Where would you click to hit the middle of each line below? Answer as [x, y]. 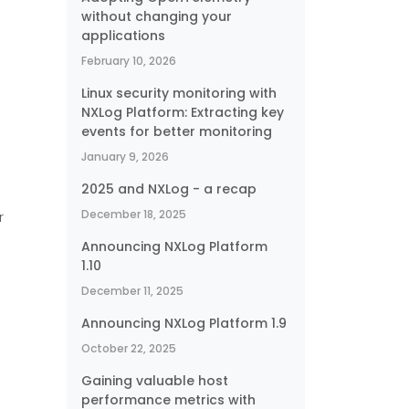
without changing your [157, 16]
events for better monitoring [177, 131]
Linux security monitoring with [179, 93]
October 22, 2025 [129, 348]
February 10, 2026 [129, 61]
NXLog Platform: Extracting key [183, 112]
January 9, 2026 [125, 157]
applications [123, 36]
